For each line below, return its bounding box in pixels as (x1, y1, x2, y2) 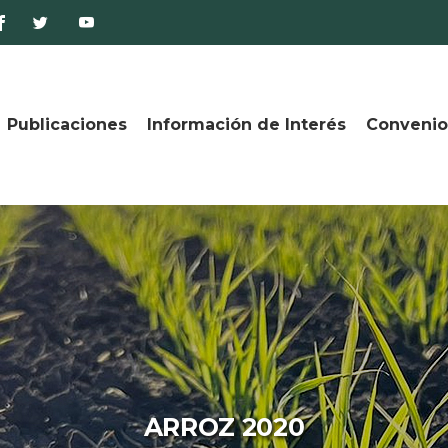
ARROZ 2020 (143, 412, 305, 442)
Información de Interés (147, 114, 347, 134)
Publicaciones (7, 114, 128, 134)
